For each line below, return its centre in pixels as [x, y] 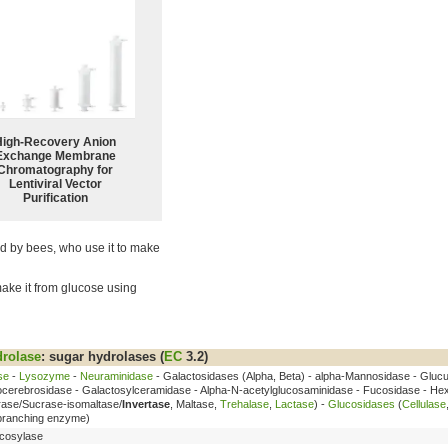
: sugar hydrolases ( [102, 356]
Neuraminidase [116, 375]
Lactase [294, 403]
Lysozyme [44, 375]
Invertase [146, 403]
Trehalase [244, 403]
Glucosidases [361, 403]
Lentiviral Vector [55, 183]
